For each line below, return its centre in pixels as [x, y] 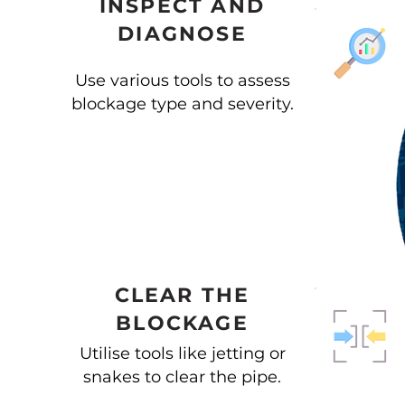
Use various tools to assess [182, 80]
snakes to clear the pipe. [182, 377]
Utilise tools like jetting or [182, 353]
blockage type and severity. [182, 104]
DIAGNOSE [182, 34]
